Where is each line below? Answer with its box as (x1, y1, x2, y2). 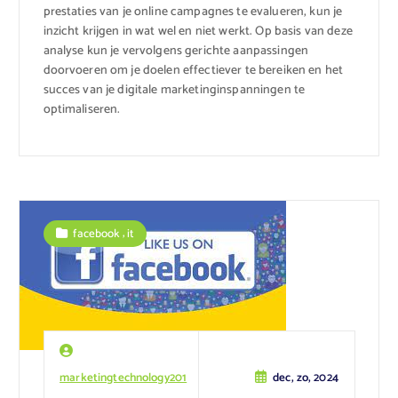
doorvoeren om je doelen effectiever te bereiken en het (43, 60, 344, 81)
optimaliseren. (43, 99, 121, 120)
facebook (73, 223, 120, 243)
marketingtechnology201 (60, 367, 187, 387)
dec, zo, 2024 (273, 367, 338, 387)
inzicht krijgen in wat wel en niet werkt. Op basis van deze (43, 20, 353, 42)
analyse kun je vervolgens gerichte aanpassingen (43, 40, 309, 61)
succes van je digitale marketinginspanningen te (43, 79, 306, 100)
